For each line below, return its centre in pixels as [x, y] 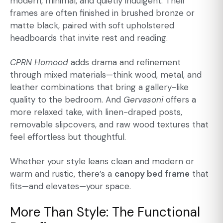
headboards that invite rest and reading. [89, 38]
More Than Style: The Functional [105, 212]
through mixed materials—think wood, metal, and [106, 75]
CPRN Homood [39, 62]
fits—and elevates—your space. [70, 186]
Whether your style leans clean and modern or [102, 162]
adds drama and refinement [124, 62]
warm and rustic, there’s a [62, 174]
